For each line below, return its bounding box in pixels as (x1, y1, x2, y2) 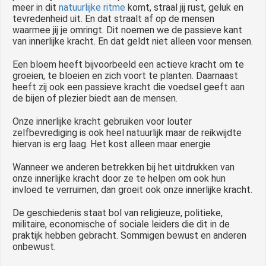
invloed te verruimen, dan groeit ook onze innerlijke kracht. (12, 183, 252, 195)
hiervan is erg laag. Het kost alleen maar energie (12, 138, 211, 150)
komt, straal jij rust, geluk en (125, 1, 243, 13)
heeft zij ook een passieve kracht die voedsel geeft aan (12, 81, 245, 93)
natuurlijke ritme (59, 1, 125, 13)
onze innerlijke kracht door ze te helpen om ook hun (12, 172, 226, 184)
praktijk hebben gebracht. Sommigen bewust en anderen (12, 229, 246, 241)
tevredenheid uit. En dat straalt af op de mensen (12, 12, 214, 24)
